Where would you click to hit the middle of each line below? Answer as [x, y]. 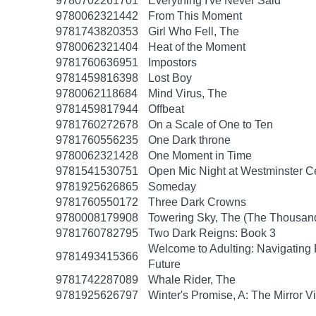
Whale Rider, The [192, 280]
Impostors [172, 62]
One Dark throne [189, 140]
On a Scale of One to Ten [211, 124]
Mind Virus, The [188, 93]
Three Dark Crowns [197, 202]
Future [164, 264]
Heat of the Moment [197, 47]
